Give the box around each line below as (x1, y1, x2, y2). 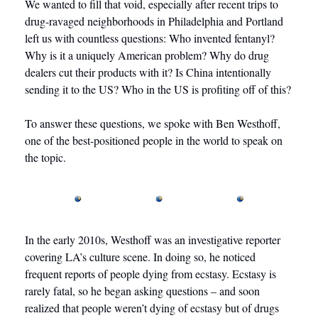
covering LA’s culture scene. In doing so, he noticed (25, 249, 256, 265)
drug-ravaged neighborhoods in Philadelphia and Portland (25, 13, 283, 29)
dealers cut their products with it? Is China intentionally (25, 65, 271, 80)
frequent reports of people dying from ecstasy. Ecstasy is (25, 266, 276, 282)
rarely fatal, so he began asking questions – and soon (25, 283, 260, 299)
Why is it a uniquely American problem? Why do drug (25, 48, 269, 63)
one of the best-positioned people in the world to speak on (25, 133, 283, 148)
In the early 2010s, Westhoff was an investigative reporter (25, 232, 280, 248)
